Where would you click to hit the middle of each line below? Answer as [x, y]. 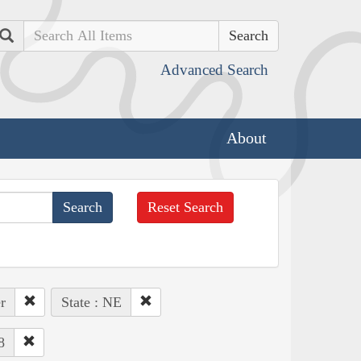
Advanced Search [214, 70]
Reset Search [186, 207]
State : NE [91, 302]
